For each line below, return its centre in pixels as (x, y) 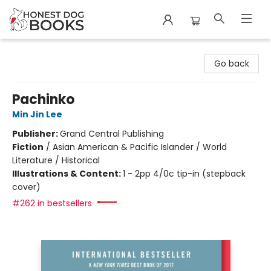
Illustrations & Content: (67, 174)
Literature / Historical (56, 160)
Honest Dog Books (47, 50)
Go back (232, 64)
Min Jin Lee (37, 114)
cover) (26, 187)
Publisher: (36, 134)
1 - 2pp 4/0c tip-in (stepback (184, 174)
